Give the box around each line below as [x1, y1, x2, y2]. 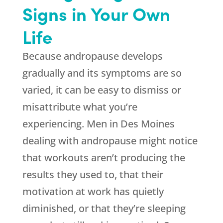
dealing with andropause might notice [22, 134, 198, 148]
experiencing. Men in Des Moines [22, 117, 175, 131]
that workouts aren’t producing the [22, 151, 185, 165]
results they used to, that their [22, 168, 163, 182]
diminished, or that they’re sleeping [22, 202, 186, 216]
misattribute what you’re [22, 100, 137, 114]
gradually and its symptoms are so [22, 66, 182, 80]
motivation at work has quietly [22, 185, 164, 199]
